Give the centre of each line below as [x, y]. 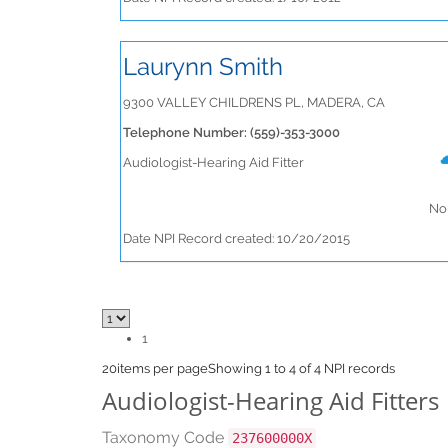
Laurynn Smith [203, 66]
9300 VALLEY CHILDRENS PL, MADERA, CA [254, 102]
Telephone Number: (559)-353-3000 [231, 132]
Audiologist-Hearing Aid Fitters [270, 400]
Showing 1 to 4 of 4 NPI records [301, 368]
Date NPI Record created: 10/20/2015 [236, 238]
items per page [162, 368]
